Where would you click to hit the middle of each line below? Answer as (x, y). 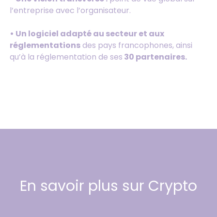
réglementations (45, 45)
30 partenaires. (155, 57)
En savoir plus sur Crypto (108, 186)
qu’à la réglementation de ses (66, 57)
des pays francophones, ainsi (136, 45)
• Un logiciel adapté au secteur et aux (87, 34)
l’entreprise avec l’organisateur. (70, 10)
